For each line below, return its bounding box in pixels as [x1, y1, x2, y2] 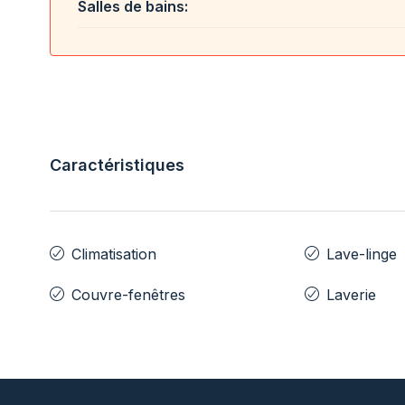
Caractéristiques [50, 155, 184, 174]
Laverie [326, 285, 377, 304]
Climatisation [71, 244, 156, 263]
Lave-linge [326, 244, 398, 263]
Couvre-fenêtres [71, 285, 185, 304]
